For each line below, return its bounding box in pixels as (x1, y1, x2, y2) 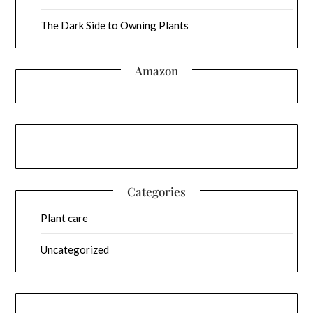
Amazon (135, 62, 178, 78)
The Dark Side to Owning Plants (41, 18, 189, 31)
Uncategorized (41, 243, 110, 256)
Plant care (41, 212, 89, 225)
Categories (127, 184, 186, 200)
